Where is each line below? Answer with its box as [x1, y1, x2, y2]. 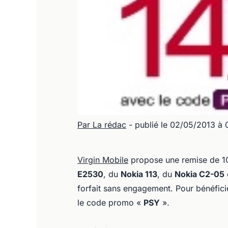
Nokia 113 [121, 169, 157, 179]
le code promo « [77, 197, 144, 208]
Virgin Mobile [77, 155, 128, 165]
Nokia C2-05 [175, 169, 224, 179]
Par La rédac [77, 120, 126, 130]
